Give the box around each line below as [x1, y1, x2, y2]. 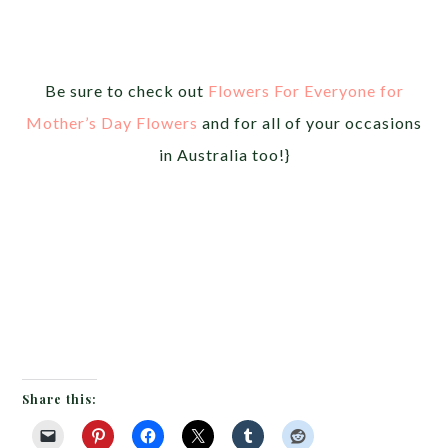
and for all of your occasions [198, 113, 422, 133]
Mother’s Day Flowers [26, 113, 198, 133]
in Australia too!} [158, 145, 290, 165]
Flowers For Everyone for [207, 81, 404, 101]
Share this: [22, 391, 98, 408]
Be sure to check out [44, 81, 208, 101]
